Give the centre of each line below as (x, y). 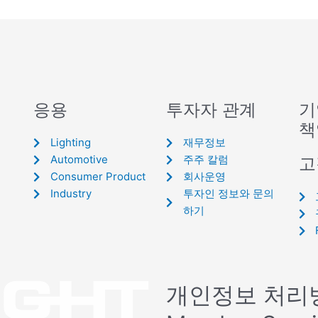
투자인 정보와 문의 (228, 193)
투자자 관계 (211, 110)
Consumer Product (98, 176)
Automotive (79, 159)
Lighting (71, 142)
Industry (71, 193)
